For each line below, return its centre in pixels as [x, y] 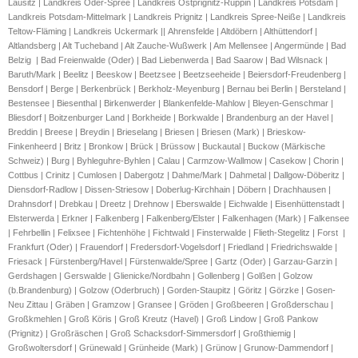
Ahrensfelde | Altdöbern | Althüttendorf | [243, 32]
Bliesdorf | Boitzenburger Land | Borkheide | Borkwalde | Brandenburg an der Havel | [171, 118]
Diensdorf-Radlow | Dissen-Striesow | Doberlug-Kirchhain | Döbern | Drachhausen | [169, 190]
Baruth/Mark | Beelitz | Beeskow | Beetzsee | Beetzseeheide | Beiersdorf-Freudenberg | [177, 75]
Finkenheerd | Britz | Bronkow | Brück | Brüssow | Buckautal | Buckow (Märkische [167, 147]
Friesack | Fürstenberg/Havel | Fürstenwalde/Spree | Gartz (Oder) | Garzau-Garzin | [173, 262]
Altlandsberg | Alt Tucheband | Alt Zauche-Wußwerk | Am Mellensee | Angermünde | [169, 46]
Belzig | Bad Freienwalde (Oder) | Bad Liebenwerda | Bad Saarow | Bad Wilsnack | [168, 60]
